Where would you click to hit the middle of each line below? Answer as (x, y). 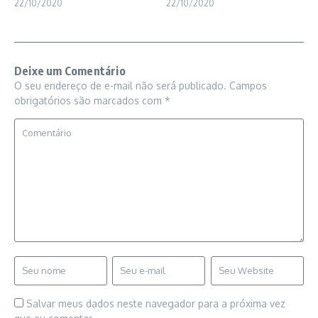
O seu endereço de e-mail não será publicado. (120, 85)
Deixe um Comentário (70, 71)
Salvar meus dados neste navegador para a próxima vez (156, 303)
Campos (248, 85)
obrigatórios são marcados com (89, 100)
